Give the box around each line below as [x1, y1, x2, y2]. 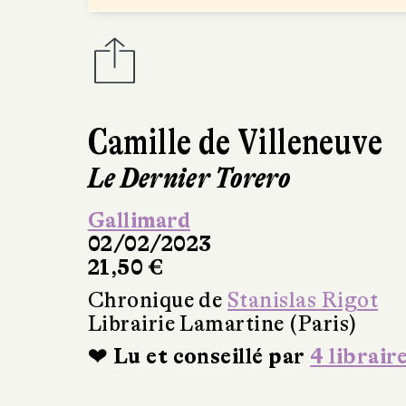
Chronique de [87, 287, 227, 313]
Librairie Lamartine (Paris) [87, 311, 357, 336]
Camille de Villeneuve [87, 121, 383, 163]
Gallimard [87, 208, 190, 233]
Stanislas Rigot [227, 287, 379, 313]
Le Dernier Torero [87, 160, 292, 195]
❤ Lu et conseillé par [87, 343, 311, 369]
